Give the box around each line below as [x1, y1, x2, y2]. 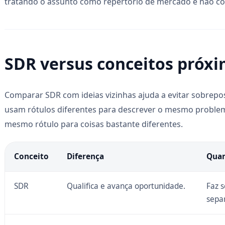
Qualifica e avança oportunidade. [66, 180, 185, 191]
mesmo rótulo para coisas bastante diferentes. [5, 118, 183, 130]
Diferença [66, 151, 104, 162]
